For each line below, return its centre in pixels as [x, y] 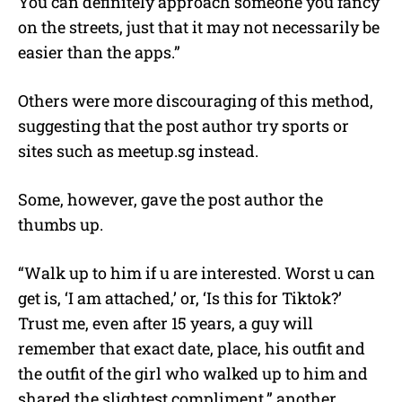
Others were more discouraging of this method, [196, 100]
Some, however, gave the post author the [170, 199]
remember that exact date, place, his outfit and [192, 348]
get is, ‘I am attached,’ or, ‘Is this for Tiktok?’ [180, 297]
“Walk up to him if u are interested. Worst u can [197, 272]
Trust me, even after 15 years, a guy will [166, 323]
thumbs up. [61, 224]
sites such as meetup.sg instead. [138, 150]
